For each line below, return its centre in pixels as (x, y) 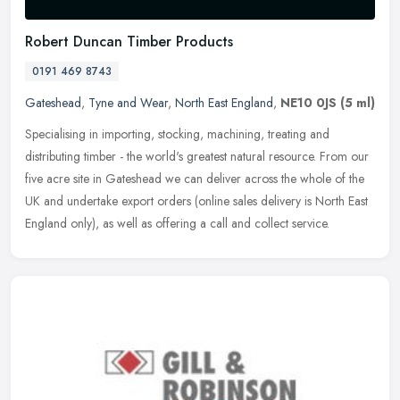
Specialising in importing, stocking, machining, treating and (177, 133)
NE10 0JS (308, 102)
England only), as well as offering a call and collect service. (177, 223)
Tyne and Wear (128, 102)
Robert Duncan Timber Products (129, 41)
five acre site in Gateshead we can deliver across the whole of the (195, 178)
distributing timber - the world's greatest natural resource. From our (197, 156)
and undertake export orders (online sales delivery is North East (206, 200)
